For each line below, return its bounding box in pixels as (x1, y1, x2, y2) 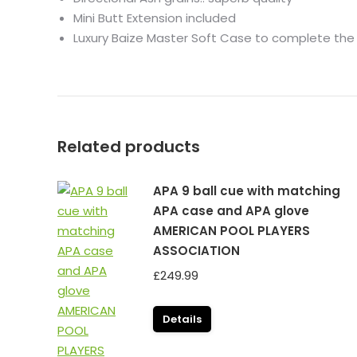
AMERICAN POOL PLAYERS (153, 222, 310, 239)
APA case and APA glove (153, 202, 309, 219)
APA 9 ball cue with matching (153, 182, 340, 199)
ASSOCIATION (153, 242, 240, 259)
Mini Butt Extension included (73, 10, 236, 26)
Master (147, 29, 188, 46)
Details (163, 312, 202, 327)
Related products (57, 135, 200, 158)
